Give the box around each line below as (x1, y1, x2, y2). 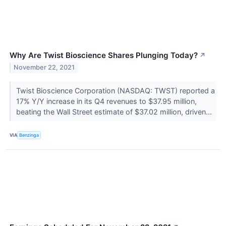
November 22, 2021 (14, 64, 75, 72)
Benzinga (19, 132, 39, 138)
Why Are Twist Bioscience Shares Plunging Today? (10, 50, 198, 60)
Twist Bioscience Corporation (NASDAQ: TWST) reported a (16, 86, 215, 95)
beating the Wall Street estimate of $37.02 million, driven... (16, 107, 214, 116)
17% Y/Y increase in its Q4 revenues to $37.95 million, (16, 96, 197, 105)
